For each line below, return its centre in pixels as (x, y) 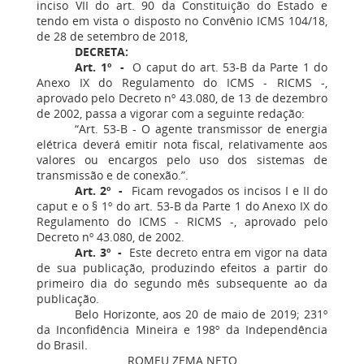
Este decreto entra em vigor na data (225, 252)
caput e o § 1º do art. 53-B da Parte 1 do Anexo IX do (182, 206)
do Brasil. (62, 345)
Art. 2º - (99, 191)
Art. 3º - (99, 252)
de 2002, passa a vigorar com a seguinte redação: (171, 113)
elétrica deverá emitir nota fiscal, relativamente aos (182, 144)
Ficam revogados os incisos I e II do (225, 191)
